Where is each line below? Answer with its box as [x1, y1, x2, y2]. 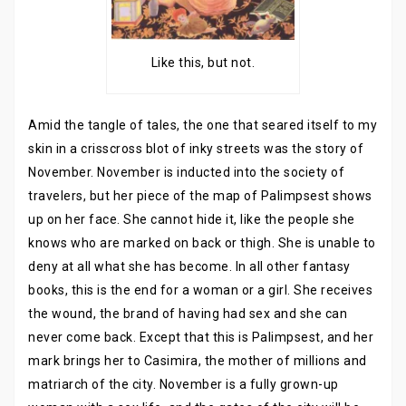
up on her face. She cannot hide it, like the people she [28, 212, 355, 227]
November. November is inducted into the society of [28, 165, 344, 180]
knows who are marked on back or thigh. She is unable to [28, 236, 376, 251]
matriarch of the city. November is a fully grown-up [28, 377, 339, 392]
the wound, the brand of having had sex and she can [28, 306, 347, 322]
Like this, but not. [150, 54, 256, 70]
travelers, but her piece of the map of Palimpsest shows [28, 188, 372, 204]
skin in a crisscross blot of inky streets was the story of [28, 141, 363, 157]
